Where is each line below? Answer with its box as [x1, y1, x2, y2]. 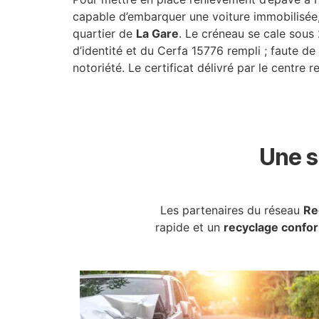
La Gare [136, 26, 179, 41]
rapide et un [155, 219, 224, 234]
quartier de [73, 26, 136, 41]
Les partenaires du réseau [160, 202, 303, 217]
